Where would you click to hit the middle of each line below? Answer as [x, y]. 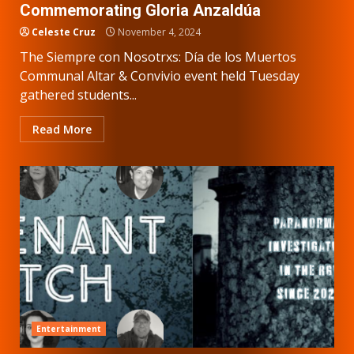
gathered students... [78, 94]
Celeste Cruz [64, 32]
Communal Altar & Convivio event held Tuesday [160, 75]
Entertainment [69, 328]
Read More [62, 129]
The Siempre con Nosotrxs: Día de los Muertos [158, 56]
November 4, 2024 [158, 32]
